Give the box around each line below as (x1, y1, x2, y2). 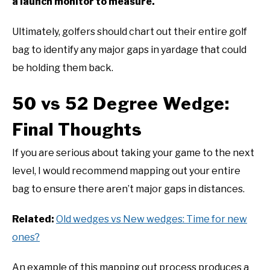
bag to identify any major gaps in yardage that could (12, 43, 246, 55)
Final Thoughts (12, 119, 142, 140)
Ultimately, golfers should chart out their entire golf (12, 25, 247, 37)
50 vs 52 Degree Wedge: (12, 93, 230, 114)
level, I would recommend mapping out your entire (12, 165, 240, 177)
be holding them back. (12, 61, 113, 74)
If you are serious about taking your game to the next (12, 147, 254, 159)
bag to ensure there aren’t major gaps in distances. (12, 183, 245, 195)
